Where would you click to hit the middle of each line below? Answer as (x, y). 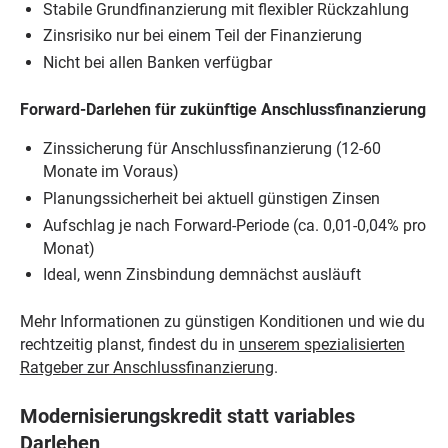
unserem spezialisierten (321, 345)
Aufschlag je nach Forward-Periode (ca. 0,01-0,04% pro (235, 225)
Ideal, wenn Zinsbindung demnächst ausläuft (202, 275)
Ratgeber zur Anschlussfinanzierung (146, 368)
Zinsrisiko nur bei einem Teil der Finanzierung (203, 36)
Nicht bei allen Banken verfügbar (158, 63)
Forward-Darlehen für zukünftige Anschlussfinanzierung (222, 109)
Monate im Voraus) (111, 171)
